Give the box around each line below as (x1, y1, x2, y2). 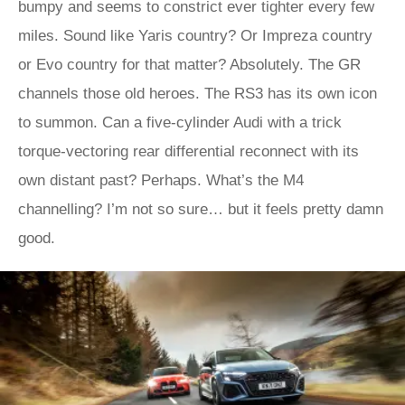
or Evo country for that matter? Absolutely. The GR (18, 56, 361, 73)
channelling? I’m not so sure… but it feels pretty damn (18, 201, 383, 218)
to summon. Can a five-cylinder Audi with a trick (18, 114, 342, 131)
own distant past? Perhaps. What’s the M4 (18, 172, 304, 189)
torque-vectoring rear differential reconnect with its (18, 143, 359, 160)
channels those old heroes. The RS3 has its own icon (18, 85, 377, 102)
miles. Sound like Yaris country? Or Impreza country (18, 27, 372, 44)
